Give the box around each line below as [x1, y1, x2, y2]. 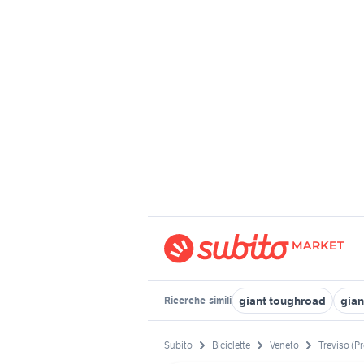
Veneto [270, 339, 299, 352]
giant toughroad [239, 293, 326, 308]
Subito [164, 339, 193, 352]
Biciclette [212, 339, 250, 352]
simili [207, 294, 232, 306]
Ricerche [164, 294, 207, 306]
